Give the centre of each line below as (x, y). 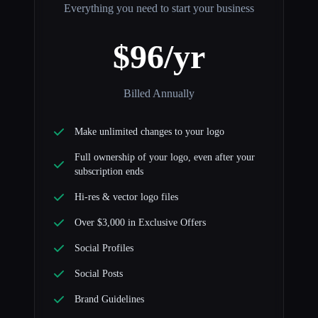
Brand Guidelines (109, 299)
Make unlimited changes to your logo (149, 131)
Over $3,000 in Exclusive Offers (140, 222)
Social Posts (99, 273)
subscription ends (109, 171)
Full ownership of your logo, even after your (165, 157)
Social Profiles (104, 248)
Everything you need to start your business (159, 8)
